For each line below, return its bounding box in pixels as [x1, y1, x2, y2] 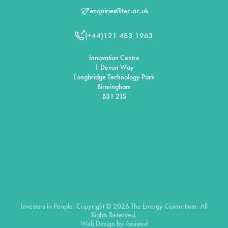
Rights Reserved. [91, 210, 137, 220]
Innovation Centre [89, 53, 139, 63]
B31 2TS [102, 92, 126, 101]
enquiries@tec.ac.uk [90, 5, 149, 16]
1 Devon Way [94, 63, 134, 72]
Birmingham [97, 82, 131, 92]
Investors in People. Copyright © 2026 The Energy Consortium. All [20, 202, 208, 211]
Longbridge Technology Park [74, 72, 154, 82]
